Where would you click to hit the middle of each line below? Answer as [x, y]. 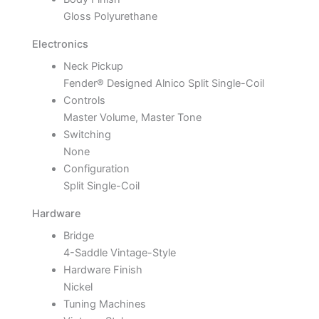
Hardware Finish [103, 270]
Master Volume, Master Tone [132, 118]
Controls [84, 101]
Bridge [78, 236]
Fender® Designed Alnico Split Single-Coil [163, 84]
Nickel [78, 287]
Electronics [60, 45]
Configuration [96, 169]
